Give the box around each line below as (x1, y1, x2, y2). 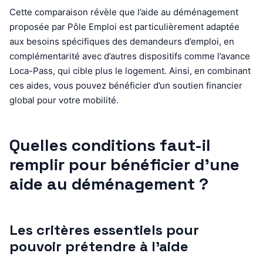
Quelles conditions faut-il (9, 134, 211, 156)
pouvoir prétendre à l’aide (9, 237, 188, 255)
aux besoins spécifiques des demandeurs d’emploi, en (9, 35, 234, 47)
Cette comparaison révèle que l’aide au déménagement (9, 6, 238, 18)
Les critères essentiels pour (9, 220, 199, 239)
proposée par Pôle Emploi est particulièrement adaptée (9, 21, 240, 32)
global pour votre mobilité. (9, 94, 119, 106)
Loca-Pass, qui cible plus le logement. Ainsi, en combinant (9, 65, 251, 76)
